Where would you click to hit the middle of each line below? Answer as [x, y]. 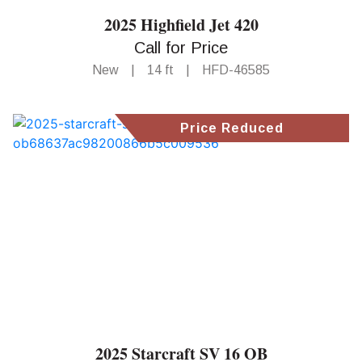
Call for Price [181, 48]
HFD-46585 [236, 70]
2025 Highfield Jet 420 [181, 25]
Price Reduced [232, 128]
